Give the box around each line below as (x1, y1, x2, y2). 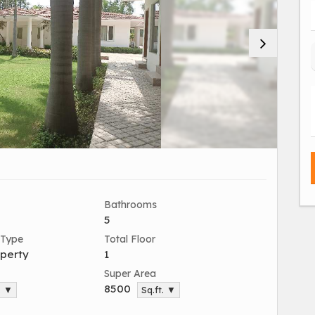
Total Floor (104, 233, 155, 246)
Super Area (104, 267, 156, 281)
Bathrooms (104, 198, 157, 212)
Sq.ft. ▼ (141, 283, 176, 295)
